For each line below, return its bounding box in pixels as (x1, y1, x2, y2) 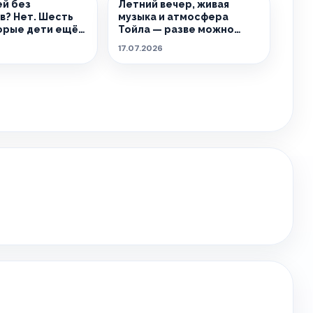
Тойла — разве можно (117, 24, 234, 35)
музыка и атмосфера (117, 11, 228, 22)
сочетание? (117, 49, 182, 60)
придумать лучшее (117, 36, 218, 48)
